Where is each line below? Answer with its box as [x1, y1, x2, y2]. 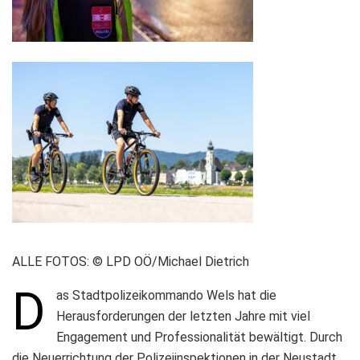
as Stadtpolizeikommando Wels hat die [55, 287, 276, 303]
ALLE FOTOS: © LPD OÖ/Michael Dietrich [12, 253, 249, 269]
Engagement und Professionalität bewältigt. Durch [55, 329, 342, 345]
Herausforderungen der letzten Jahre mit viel [55, 308, 310, 324]
